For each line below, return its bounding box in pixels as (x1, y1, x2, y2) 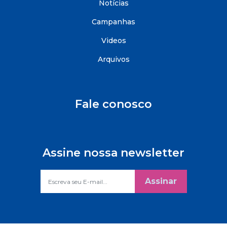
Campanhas (92, 17, 135, 26)
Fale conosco (75, 97, 152, 111)
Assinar (144, 176, 177, 186)
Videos (101, 36, 126, 45)
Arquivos (97, 55, 130, 64)
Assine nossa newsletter (43, 146, 184, 160)
